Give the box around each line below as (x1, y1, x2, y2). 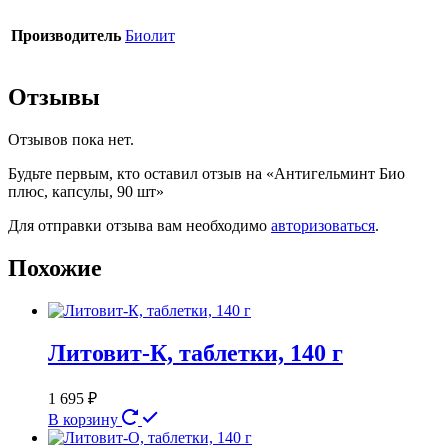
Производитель (11, 27, 121, 45)
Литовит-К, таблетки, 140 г (48, 339, 343, 366)
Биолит (125, 27, 175, 45)
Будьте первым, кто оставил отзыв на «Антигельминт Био (8, 164, 405, 182)
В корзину (48, 410, 122, 428)
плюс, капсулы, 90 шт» (8, 182, 164, 200)
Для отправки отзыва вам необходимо (8, 216, 271, 234)
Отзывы (8, 84, 100, 111)
